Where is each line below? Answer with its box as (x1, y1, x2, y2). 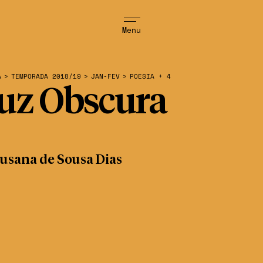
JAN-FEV (91, 72, 120, 81)
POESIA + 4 (130, 72, 171, 81)
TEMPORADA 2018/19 (11, 72, 81, 81)
